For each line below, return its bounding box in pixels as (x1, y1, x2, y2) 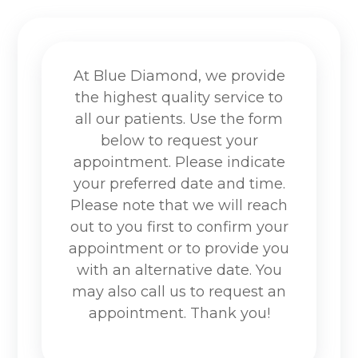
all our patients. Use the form (75, 110, 283, 128)
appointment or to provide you (69, 240, 289, 257)
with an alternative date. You (76, 261, 282, 279)
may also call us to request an (72, 283, 286, 300)
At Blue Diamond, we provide (73, 67, 285, 85)
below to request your (100, 132, 258, 149)
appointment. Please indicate (73, 153, 285, 171)
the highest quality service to (75, 89, 283, 106)
